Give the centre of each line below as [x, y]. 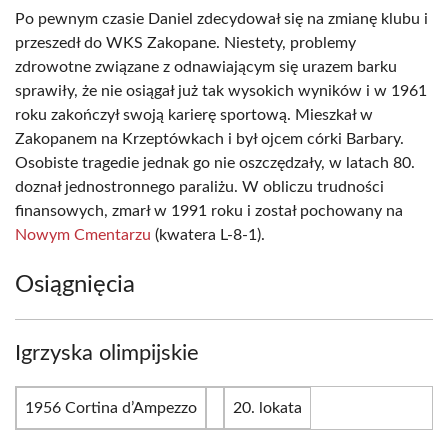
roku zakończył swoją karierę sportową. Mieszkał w [194, 115]
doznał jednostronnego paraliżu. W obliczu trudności [199, 187]
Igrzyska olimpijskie [107, 353]
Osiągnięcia [75, 285]
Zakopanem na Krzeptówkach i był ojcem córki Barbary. [209, 139]
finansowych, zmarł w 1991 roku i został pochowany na [209, 211]
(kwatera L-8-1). [208, 235]
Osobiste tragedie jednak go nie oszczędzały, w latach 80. [215, 163]
